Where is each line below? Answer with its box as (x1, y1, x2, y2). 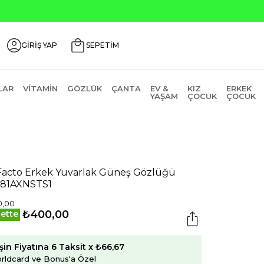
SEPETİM (86, 41, 119, 49)
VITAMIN (22, 84, 58, 93)
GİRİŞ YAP (21, 41, 57, 49)
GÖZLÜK (67, 84, 102, 93)
